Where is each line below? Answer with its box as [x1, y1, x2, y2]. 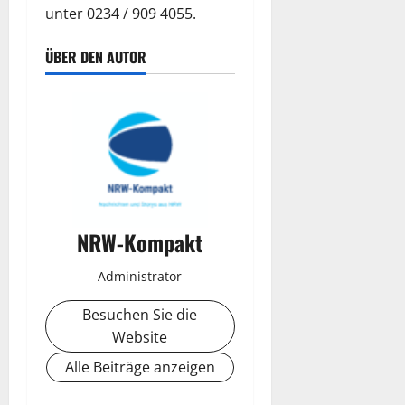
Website [112, 326, 168, 347]
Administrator [98, 267, 183, 285]
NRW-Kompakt [77, 225, 203, 259]
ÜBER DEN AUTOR [45, 45, 146, 68]
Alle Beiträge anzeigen [64, 356, 215, 377]
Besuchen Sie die [82, 304, 198, 325]
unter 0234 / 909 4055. [45, 3, 196, 24]
